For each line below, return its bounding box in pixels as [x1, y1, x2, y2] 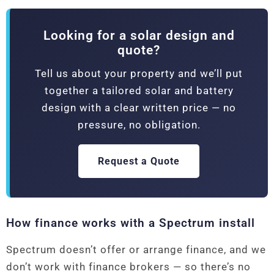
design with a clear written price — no [42, 102, 236, 114]
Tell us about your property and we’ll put [35, 67, 243, 80]
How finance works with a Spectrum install [6, 216, 255, 231]
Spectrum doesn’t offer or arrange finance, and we [6, 243, 266, 256]
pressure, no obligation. [77, 119, 201, 131]
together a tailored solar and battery [44, 84, 234, 97]
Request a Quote [98, 155, 180, 168]
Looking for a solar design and [43, 28, 235, 43]
